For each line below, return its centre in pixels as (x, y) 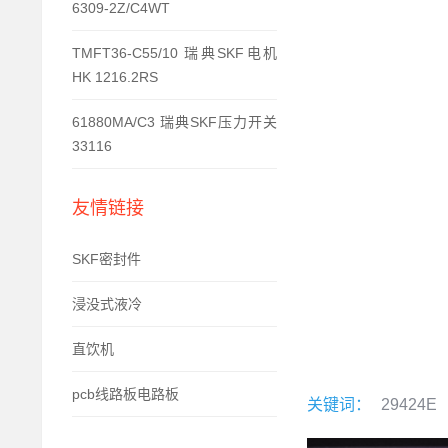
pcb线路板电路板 (125, 394)
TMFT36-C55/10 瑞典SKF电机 (174, 53)
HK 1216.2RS (115, 77)
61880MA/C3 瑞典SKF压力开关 (174, 122)
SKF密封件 (106, 259)
